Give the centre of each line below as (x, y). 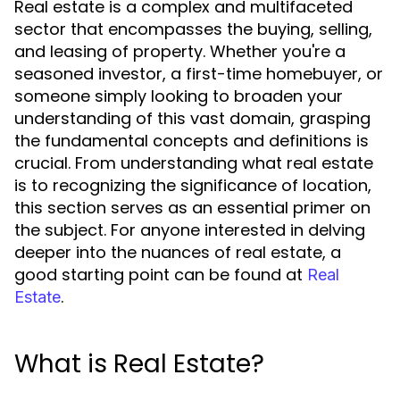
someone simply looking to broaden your (179, 96)
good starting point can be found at (161, 275)
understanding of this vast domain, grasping (192, 118)
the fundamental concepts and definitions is (192, 141)
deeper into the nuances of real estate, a (178, 252)
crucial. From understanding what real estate (194, 163)
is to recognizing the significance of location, (193, 185)
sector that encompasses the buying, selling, (193, 29)
